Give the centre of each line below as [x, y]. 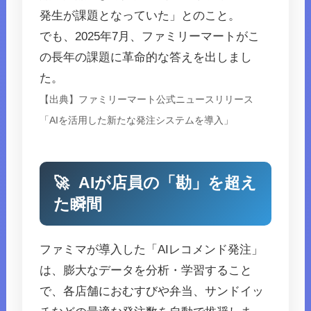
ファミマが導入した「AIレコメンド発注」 [152, 250]
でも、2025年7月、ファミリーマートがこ [150, 37]
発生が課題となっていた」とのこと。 [140, 16]
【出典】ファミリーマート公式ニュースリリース [147, 100]
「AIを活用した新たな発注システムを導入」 [137, 121]
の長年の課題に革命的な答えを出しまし [146, 58]
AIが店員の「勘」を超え [166, 183]
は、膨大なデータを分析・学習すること [146, 271]
